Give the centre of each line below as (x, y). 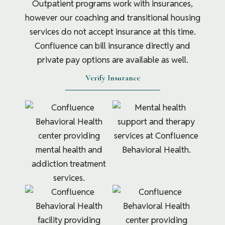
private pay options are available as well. (113, 60)
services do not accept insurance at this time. (113, 32)
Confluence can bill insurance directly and (113, 46)
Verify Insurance (113, 78)
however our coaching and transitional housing (113, 18)
